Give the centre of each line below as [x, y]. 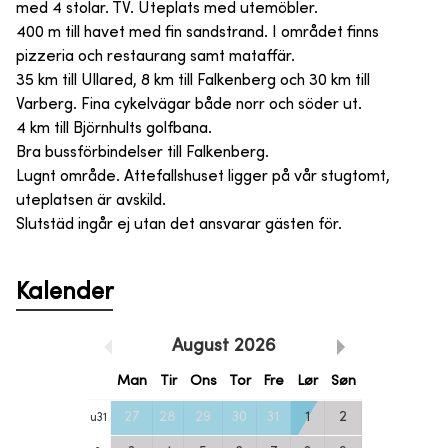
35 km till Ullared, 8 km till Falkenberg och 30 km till [193, 80]
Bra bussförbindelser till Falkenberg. [142, 152]
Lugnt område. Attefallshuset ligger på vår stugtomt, [203, 176]
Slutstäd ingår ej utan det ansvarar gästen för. [179, 224]
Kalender [64, 292]
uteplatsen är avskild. [91, 200]
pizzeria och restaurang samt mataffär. [155, 56]
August [200, 346]
